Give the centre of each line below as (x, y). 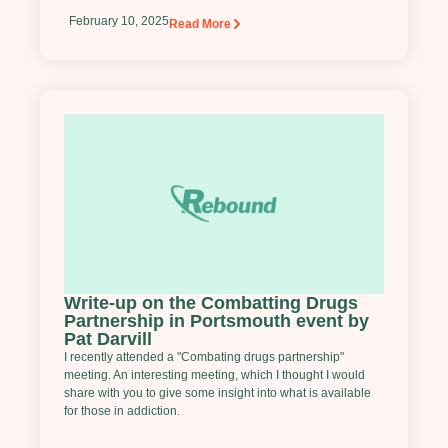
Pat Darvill (108, 339)
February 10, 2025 (119, 21)
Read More (200, 24)
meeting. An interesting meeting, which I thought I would (214, 375)
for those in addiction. (122, 411)
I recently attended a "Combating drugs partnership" (204, 357)
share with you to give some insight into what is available (217, 393)
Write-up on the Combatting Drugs (211, 303)
